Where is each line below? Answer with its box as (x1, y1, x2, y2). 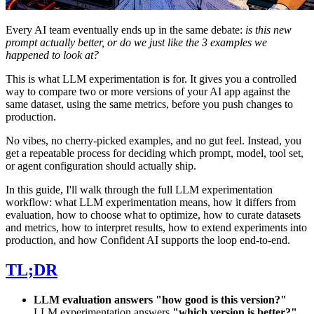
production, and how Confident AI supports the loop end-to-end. (6, 233, 290, 246)
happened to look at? (6, 48, 99, 61)
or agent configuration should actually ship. (6, 159, 196, 172)
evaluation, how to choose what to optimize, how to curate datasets (6, 208, 301, 221)
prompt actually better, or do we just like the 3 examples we (6, 36, 267, 48)
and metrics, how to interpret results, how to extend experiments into (6, 221, 307, 233)
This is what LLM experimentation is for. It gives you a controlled (6, 72, 296, 85)
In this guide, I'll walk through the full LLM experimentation (6, 183, 273, 196)
